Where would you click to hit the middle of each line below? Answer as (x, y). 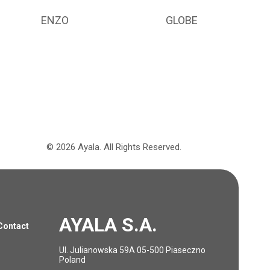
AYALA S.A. (108, 225)
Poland (72, 260)
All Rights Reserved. (143, 147)
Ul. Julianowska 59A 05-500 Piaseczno (132, 250)
